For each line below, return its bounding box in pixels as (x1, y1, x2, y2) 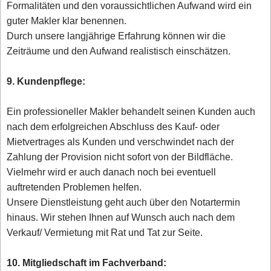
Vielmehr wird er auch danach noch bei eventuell (7, 165, 217, 180)
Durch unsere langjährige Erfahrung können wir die (7, 29, 226, 44)
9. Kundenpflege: (7, 74, 86, 89)
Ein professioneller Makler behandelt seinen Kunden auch (7, 105, 256, 119)
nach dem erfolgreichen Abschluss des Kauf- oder (7, 120, 220, 134)
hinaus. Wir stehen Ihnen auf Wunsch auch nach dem (7, 211, 235, 225)
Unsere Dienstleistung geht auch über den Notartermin (7, 195, 241, 210)
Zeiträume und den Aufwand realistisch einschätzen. (7, 44, 231, 59)
